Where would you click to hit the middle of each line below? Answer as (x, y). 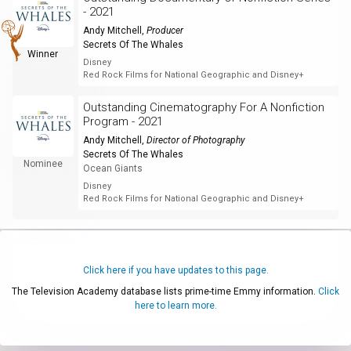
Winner (43, 54)
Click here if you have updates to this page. (175, 270)
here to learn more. (175, 305)
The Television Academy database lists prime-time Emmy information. (165, 291)
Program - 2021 (123, 121)
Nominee (43, 163)
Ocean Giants (112, 168)
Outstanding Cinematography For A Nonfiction (203, 107)
